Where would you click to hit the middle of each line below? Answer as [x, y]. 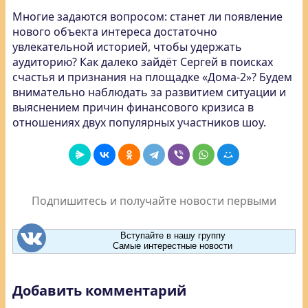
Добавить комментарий [99, 290]
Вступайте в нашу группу [173, 235]
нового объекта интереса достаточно [115, 32]
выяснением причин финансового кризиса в [133, 107]
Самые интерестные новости [173, 246]
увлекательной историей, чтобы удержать [127, 47]
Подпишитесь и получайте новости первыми [154, 201]
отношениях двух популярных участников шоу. [139, 122]
